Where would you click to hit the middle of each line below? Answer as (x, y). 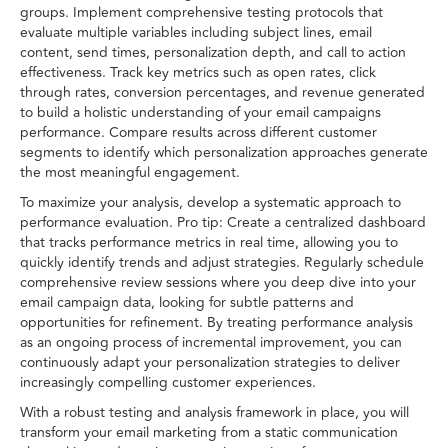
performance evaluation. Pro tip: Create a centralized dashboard (223, 223)
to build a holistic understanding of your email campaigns (200, 113)
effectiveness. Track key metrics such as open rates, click (198, 73)
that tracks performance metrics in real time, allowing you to (209, 243)
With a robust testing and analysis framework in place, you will (214, 413)
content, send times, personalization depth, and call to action (213, 53)
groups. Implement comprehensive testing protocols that (201, 13)
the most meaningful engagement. (130, 173)
